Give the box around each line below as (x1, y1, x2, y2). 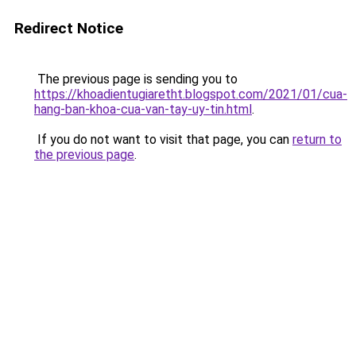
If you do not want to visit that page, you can (34, 132, 292, 147)
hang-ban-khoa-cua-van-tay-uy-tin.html (34, 102, 252, 117)
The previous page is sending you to (34, 72, 238, 87)
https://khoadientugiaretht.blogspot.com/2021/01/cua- (34, 87, 347, 102)
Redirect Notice (14, 19, 123, 37)
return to (292, 132, 342, 147)
